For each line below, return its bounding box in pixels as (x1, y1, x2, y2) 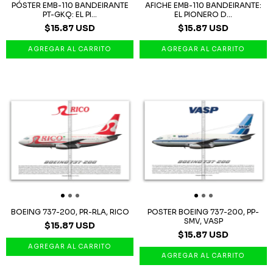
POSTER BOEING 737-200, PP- (147, 207, 259, 216)
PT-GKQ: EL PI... (43, 9, 97, 19)
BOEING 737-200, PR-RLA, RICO (10, 207, 129, 216)
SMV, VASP (183, 216, 223, 225)
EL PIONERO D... (174, 9, 232, 19)
